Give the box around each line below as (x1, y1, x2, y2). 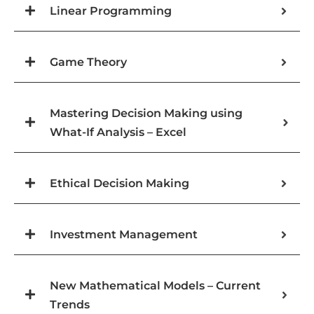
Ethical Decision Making (50, 177, 189, 191)
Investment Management (50, 228, 198, 242)
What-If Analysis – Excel (50, 125, 186, 139)
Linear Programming (50, 4, 172, 18)
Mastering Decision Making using (50, 107, 243, 121)
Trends (50, 298, 90, 312)
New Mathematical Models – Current (50, 279, 261, 293)
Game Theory (50, 55, 127, 69)
